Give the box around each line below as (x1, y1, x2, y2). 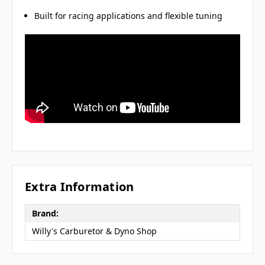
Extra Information (25, 178, 134, 195)
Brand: (31, 208, 59, 219)
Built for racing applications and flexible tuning (34, 9, 223, 21)
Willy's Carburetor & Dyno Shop (31, 225, 157, 237)
